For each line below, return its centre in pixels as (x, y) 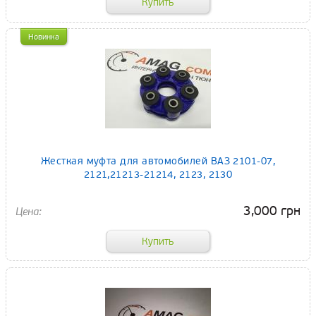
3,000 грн (272, 211)
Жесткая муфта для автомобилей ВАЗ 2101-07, (158, 162)
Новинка (44, 37)
